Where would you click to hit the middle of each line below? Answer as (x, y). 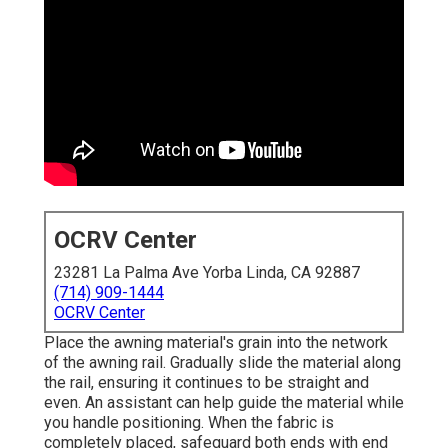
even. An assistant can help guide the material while (224, 403)
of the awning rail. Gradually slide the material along (222, 363)
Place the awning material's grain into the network (216, 343)
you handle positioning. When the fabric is (189, 423)
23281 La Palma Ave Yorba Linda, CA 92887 (207, 273)
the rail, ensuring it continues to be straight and (206, 383)
